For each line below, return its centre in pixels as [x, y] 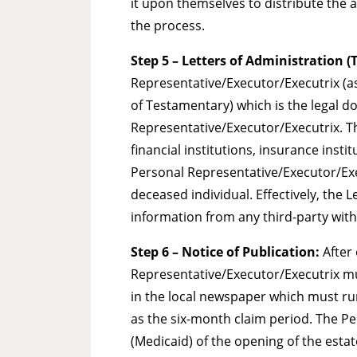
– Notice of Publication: [246, 252]
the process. [168, 25]
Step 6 [150, 252]
